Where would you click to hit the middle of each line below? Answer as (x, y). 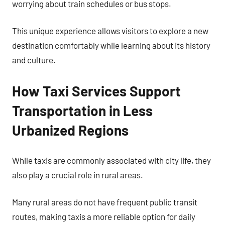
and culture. (34, 60)
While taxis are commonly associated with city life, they (111, 160)
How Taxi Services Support (96, 91)
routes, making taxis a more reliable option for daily (104, 216)
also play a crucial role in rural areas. (78, 175)
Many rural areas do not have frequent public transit (105, 202)
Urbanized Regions (70, 130)
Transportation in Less (82, 110)
